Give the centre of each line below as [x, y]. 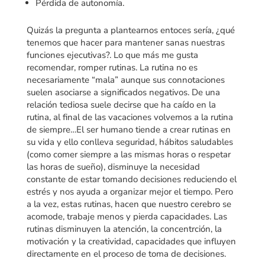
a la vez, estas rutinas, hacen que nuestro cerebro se [129, 204]
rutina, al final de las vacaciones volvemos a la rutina [130, 117]
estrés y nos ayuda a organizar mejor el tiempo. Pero [130, 191]
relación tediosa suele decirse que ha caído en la [121, 104]
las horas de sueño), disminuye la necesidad [113, 167]
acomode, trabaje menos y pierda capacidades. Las [127, 216]
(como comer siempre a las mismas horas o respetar [128, 154]
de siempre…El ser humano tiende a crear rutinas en [128, 129]
